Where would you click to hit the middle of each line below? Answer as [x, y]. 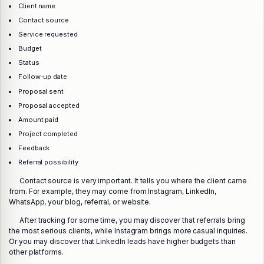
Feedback [34, 148]
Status [29, 63]
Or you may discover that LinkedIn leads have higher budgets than [122, 242]
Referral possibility [48, 162]
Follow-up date [43, 77]
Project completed [48, 133]
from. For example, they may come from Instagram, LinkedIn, [113, 191]
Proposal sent [41, 91]
